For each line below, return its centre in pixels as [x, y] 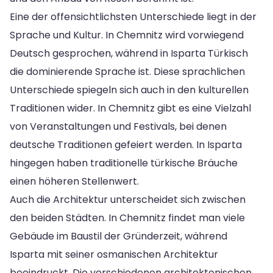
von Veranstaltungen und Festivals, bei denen [118, 126]
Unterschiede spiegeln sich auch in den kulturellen [129, 90]
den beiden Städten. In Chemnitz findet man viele [127, 218]
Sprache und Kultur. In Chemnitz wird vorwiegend [127, 35]
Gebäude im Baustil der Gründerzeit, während [119, 236]
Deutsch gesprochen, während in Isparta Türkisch [129, 53]
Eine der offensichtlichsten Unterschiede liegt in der [133, 16]
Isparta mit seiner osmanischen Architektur [114, 254]
